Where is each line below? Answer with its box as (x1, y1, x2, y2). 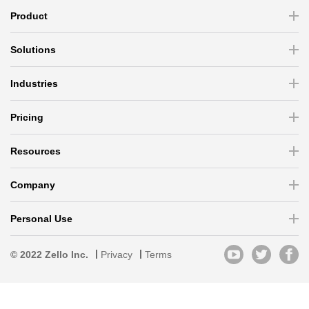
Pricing (10, 112, 43, 123)
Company (10, 179, 55, 190)
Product (10, 10, 48, 21)
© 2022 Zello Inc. (10, 248, 88, 260)
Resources (10, 146, 61, 157)
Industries (10, 78, 58, 89)
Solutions (10, 44, 56, 55)
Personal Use (10, 213, 72, 224)
